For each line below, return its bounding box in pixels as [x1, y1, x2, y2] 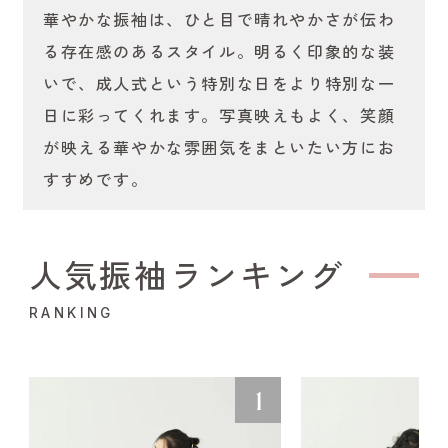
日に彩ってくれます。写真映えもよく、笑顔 [42, 103, 396, 128]
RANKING [28, 305, 114, 322]
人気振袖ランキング [28, 251, 346, 298]
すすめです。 [42, 167, 149, 192]
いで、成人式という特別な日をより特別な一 [42, 71, 396, 96]
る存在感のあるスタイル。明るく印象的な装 [42, 39, 396, 64]
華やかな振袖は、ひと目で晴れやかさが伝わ [42, 7, 396, 32]
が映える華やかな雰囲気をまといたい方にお [42, 135, 396, 160]
